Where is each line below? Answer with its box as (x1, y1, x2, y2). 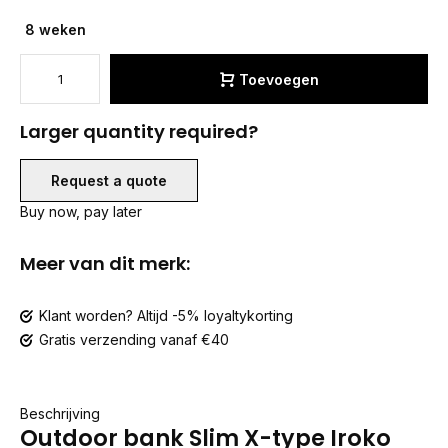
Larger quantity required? (20, 119, 258, 144)
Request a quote (51, 172, 167, 189)
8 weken (25, 21, 86, 38)
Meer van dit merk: (20, 251, 190, 276)
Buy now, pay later (20, 203, 142, 220)
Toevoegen (238, 70, 319, 88)
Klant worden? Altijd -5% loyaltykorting (39, 307, 293, 324)
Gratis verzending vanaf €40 (39, 331, 229, 348)
